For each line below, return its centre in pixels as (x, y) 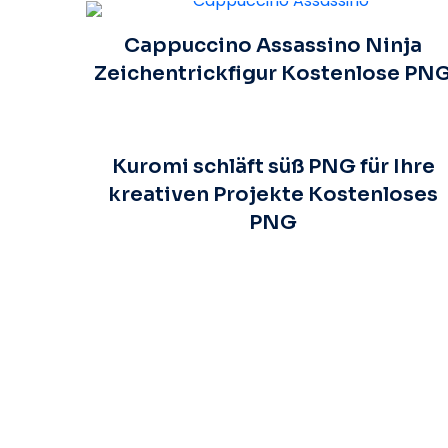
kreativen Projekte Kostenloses (273, 194)
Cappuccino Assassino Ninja (273, 45)
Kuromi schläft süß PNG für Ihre (273, 166)
